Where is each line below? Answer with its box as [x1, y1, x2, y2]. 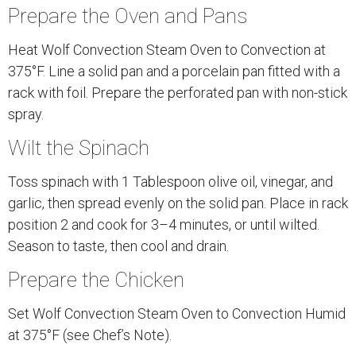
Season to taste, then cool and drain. [8, 237, 229, 254]
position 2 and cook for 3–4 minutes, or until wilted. [8, 215, 319, 233]
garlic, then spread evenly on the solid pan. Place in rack [8, 194, 348, 211]
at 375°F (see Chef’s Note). [8, 326, 172, 343]
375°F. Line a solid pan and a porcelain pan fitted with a [8, 62, 340, 79]
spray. [8, 105, 44, 122]
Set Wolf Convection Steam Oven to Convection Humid [8, 304, 346, 322]
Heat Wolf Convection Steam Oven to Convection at [8, 41, 326, 58]
